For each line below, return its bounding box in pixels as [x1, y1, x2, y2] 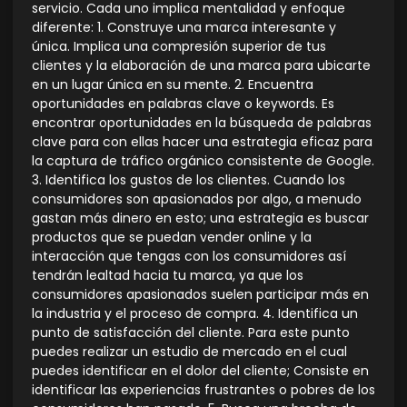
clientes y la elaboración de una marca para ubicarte [32, 55, 371, 74]
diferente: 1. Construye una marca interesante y [32, 17, 336, 36]
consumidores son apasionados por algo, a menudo [32, 189, 362, 208]
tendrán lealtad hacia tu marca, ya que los [32, 265, 303, 284]
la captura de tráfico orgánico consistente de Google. [32, 151, 374, 170]
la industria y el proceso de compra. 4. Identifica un [32, 303, 358, 323]
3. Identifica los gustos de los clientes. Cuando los [32, 170, 345, 189]
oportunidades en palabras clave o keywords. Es [32, 94, 334, 113]
